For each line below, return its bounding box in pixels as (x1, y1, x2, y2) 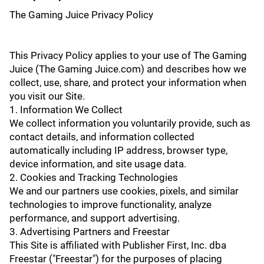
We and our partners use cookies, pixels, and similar (9, 185, 239, 197)
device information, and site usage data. (9, 158, 186, 170)
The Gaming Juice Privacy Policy (9, 9, 153, 21)
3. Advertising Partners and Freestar (9, 226, 170, 237)
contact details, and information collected (9, 131, 194, 143)
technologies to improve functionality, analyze (9, 199, 212, 210)
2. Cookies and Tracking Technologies (9, 171, 178, 183)
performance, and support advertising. (9, 212, 180, 224)
